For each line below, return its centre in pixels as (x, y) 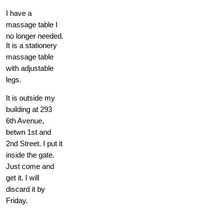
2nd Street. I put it (34, 144)
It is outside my (30, 98)
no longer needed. (35, 36)
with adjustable (30, 68)
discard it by (26, 189)
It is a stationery (31, 46)
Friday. (17, 201)
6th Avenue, (25, 121)
